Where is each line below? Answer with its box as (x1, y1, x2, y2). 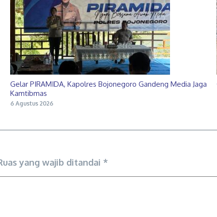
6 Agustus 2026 (10, 99, 53, 107)
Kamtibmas (10, 88, 47, 98)
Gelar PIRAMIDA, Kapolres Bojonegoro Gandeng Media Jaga (10, 79, 207, 89)
